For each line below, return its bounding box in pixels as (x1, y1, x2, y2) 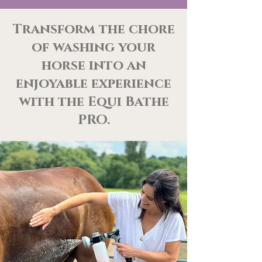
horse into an (41, 57, 146, 75)
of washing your (32, 39, 156, 57)
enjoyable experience (16, 75, 171, 93)
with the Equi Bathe (18, 93, 169, 111)
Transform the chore (12, 20, 175, 39)
